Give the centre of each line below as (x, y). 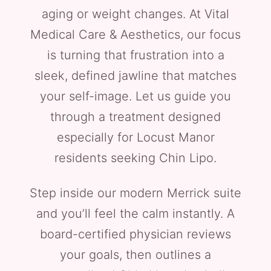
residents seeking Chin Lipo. (135, 158)
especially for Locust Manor (135, 137)
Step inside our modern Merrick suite (135, 193)
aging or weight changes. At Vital (135, 14)
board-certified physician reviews (135, 234)
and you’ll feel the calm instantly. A (135, 214)
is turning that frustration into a (135, 55)
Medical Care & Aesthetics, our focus (135, 34)
